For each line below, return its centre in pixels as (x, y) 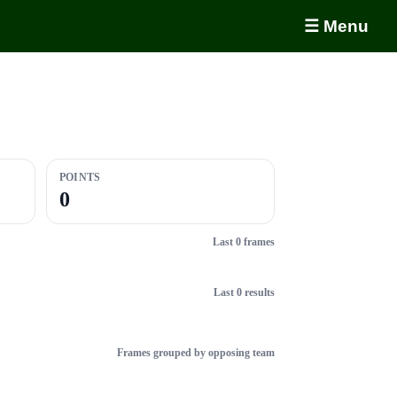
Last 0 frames (244, 241)
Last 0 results (244, 292)
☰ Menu (336, 26)
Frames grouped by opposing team (196, 353)
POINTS (80, 177)
